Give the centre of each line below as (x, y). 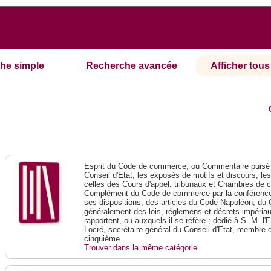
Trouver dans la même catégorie (141, 248)
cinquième (102, 239)
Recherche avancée (132, 66)
